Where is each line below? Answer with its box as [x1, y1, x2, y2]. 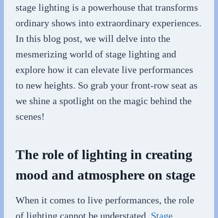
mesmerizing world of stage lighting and [16, 48, 176, 59]
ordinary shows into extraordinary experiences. [16, 17, 201, 28]
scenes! [16, 110, 45, 122]
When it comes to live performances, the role [16, 194, 194, 205]
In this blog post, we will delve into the [16, 33, 170, 44]
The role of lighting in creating [16, 146, 192, 162]
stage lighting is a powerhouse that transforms [16, 1, 198, 13]
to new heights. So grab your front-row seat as [16, 79, 198, 91]
